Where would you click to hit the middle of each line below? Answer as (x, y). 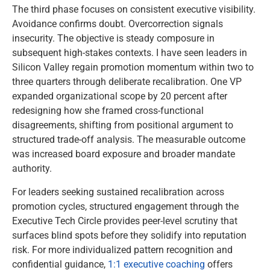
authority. (32, 169)
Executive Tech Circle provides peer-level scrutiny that (125, 221)
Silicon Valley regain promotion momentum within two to (133, 67)
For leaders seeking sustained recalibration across (118, 192)
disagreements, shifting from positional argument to (123, 125)
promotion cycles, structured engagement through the (125, 206)
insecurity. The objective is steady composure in (113, 39)
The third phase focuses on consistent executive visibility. (134, 10)
